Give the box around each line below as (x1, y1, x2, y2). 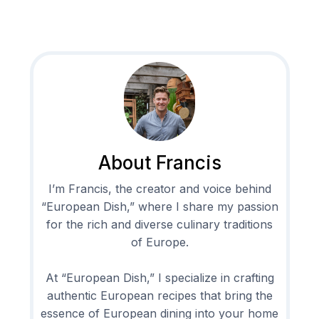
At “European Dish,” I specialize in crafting (45, 270, 274, 285)
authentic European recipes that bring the (46, 288, 273, 303)
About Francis (98, 151, 221, 174)
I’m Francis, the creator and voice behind (48, 181, 271, 196)
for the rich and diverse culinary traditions (46, 216, 273, 231)
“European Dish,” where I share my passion (41, 199, 278, 214)
